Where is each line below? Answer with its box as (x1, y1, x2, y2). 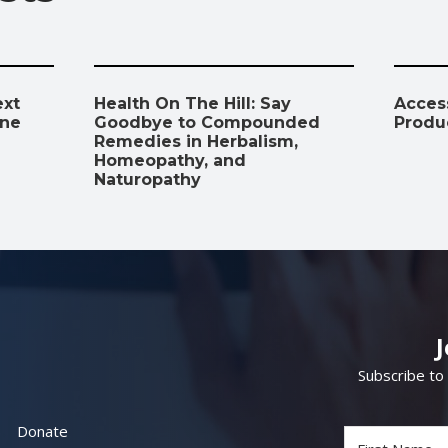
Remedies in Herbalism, (93, 132, 298, 152)
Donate (17, 421, 69, 442)
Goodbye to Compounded (93, 113, 320, 133)
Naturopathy (93, 170, 201, 190)
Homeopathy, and (93, 151, 246, 171)
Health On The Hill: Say (93, 94, 291, 114)
